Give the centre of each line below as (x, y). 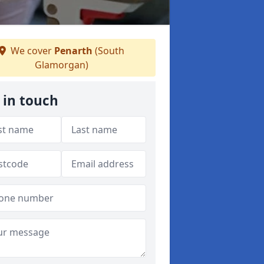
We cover (31, 51)
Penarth (73, 51)
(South (108, 51)
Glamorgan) (61, 65)
